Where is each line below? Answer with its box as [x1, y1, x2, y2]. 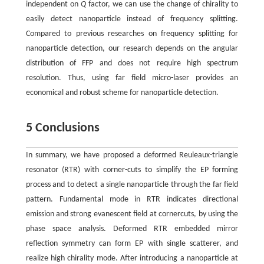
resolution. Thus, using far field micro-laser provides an [25, 74, 239, 83]
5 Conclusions [25, 121, 100, 136]
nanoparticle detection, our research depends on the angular [25, 44, 239, 54]
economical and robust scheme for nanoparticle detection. [25, 88, 219, 98]
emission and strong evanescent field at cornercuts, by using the [25, 210, 239, 219]
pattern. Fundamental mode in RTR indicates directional [25, 195, 239, 204]
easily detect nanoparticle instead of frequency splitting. [25, 15, 239, 24]
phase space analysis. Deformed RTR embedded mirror [25, 225, 239, 234]
